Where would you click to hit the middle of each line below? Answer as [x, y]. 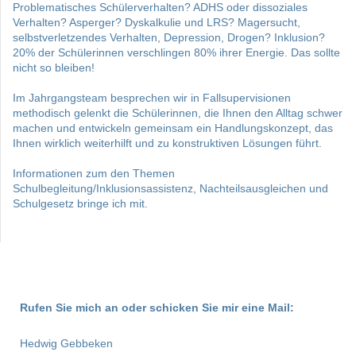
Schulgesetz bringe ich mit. [80, 204]
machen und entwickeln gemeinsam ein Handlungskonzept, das [173, 128]
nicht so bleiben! [54, 68]
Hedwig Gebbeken [66, 344]
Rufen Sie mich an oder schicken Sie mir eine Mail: [157, 308]
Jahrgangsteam [68, 98]
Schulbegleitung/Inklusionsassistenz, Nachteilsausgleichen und [170, 189]
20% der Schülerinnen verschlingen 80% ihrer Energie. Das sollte [176, 53]
